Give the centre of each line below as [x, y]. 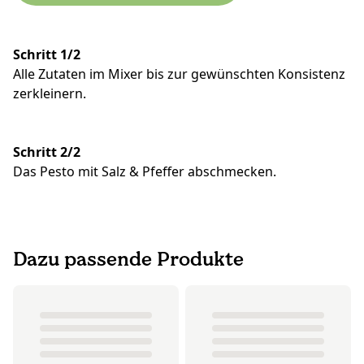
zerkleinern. [50, 93]
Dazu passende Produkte [128, 258]
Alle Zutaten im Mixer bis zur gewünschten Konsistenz [179, 74]
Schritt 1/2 [47, 54]
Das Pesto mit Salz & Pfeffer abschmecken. [145, 171]
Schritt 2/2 [47, 152]
